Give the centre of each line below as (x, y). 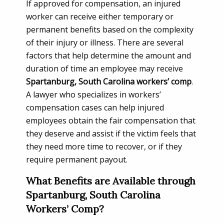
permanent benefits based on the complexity (110, 29)
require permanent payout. (77, 159)
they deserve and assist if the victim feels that (111, 133)
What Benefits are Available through (111, 181)
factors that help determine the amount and (108, 55)
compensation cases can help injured (95, 107)
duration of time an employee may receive (104, 68)
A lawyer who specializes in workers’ (93, 94)
